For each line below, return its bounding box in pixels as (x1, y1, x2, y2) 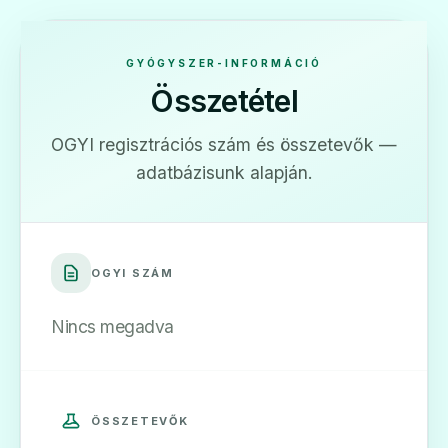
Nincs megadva (51, 315, 174, 337)
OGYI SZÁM (91, 265, 174, 280)
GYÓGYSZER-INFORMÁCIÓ (126, 56, 322, 69)
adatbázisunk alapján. (135, 161, 313, 183)
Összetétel (150, 82, 298, 119)
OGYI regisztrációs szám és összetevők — (51, 133, 397, 155)
